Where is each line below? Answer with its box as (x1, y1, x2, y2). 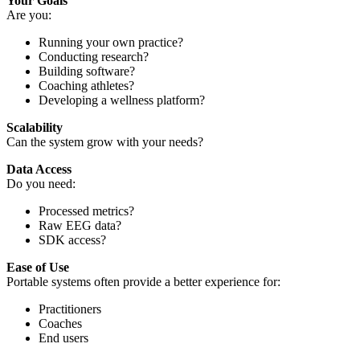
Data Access (6, 162, 72, 176)
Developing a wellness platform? (39, 92, 205, 107)
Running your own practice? (39, 35, 183, 49)
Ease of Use (6, 260, 69, 274)
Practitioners (39, 301, 101, 316)
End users (39, 330, 88, 345)
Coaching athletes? (39, 78, 134, 92)
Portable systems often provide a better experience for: (6, 274, 280, 288)
